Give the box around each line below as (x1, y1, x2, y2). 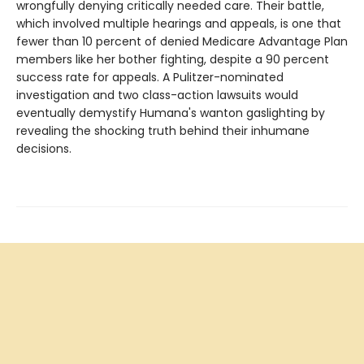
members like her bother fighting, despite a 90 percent (16, 50, 329, 67)
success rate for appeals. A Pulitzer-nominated (16, 68, 284, 85)
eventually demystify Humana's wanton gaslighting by (16, 104, 325, 121)
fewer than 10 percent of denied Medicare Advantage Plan (16, 32, 348, 50)
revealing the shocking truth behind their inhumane (16, 122, 310, 139)
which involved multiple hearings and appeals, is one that (16, 15, 341, 32)
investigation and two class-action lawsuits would (16, 86, 298, 103)
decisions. (16, 140, 71, 157)
